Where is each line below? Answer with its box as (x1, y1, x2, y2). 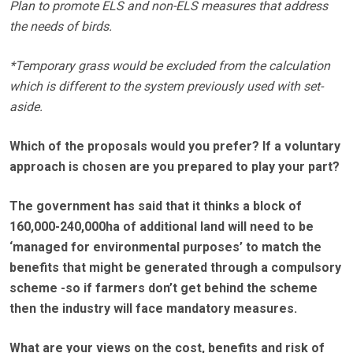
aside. (9, 99, 43, 115)
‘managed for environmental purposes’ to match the (9, 240, 321, 255)
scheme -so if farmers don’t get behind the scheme (9, 281, 318, 296)
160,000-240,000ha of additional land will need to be (9, 219, 314, 235)
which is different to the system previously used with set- (9, 79, 323, 95)
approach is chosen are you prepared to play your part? (9, 159, 340, 175)
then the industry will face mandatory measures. (9, 301, 297, 317)
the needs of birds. (9, 19, 112, 35)
